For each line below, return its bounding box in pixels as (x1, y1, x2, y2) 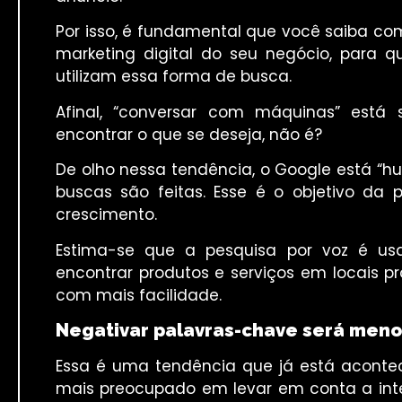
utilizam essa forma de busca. (56, 66, 292, 88)
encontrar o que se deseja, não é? (56, 123, 322, 145)
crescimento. (56, 204, 157, 226)
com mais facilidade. (56, 284, 222, 306)
